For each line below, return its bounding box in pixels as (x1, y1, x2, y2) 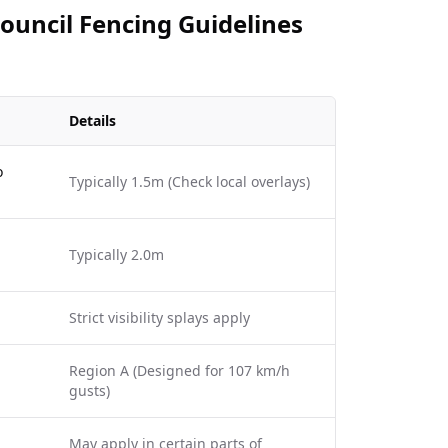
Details (69, 111, 116, 130)
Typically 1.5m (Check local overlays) (69, 172, 310, 191)
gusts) (69, 381, 110, 400)
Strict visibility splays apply (69, 308, 250, 327)
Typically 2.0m (69, 245, 164, 264)
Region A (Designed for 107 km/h (69, 361, 290, 380)
